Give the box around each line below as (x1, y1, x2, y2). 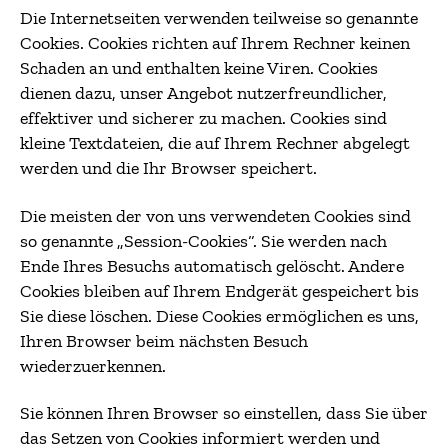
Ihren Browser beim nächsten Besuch (20, 329, 308, 352)
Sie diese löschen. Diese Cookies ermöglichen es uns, (20, 304, 419, 327)
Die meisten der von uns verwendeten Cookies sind (20, 204, 411, 227)
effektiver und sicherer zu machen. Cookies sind (20, 107, 387, 129)
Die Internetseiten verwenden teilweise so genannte (20, 7, 418, 29)
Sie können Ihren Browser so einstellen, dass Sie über (20, 402, 428, 424)
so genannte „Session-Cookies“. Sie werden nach (20, 229, 387, 252)
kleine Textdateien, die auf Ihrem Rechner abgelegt (20, 132, 410, 154)
